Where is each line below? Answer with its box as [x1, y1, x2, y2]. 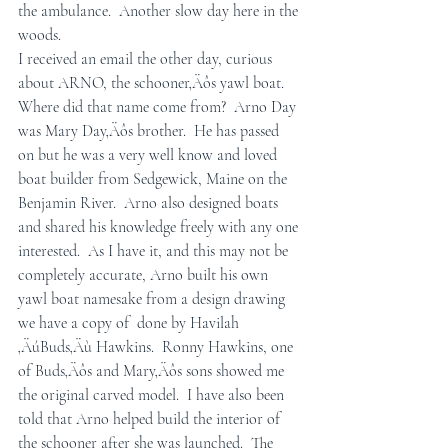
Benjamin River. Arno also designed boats [18, 193, 282, 213]
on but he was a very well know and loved [18, 145, 281, 165]
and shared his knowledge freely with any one [18, 217, 302, 237]
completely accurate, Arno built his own [18, 265, 272, 285]
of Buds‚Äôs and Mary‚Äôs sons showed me [18, 361, 288, 381]
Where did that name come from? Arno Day [18, 97, 300, 117]
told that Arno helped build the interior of [18, 409, 284, 429]
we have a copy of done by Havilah [18, 313, 243, 333]
